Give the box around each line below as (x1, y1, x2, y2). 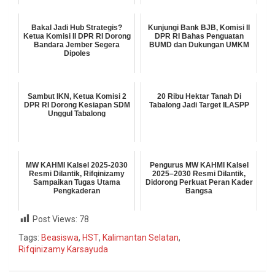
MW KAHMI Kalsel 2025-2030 (26, 160, 128, 169)
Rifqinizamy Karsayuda (18, 244, 108, 254)
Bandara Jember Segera (34, 40, 120, 49)
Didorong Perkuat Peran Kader (145, 177, 253, 187)
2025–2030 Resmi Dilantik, (152, 169, 246, 178)
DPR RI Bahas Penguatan (154, 31, 244, 41)
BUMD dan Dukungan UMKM (149, 40, 249, 49)
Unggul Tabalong (48, 109, 106, 118)
